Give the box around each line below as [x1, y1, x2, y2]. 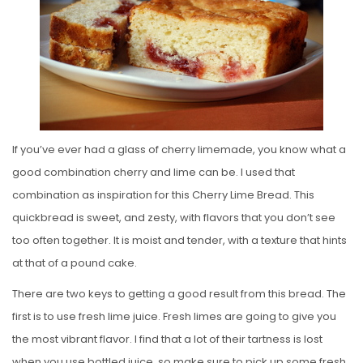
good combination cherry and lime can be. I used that [12, 164, 295, 180]
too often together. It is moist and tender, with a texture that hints [12, 232, 347, 248]
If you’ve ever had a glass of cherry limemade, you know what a [12, 141, 346, 157]
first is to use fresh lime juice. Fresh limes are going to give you [12, 308, 336, 324]
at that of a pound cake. [12, 254, 137, 271]
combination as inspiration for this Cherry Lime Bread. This [12, 186, 314, 203]
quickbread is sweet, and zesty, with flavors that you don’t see [12, 209, 335, 225]
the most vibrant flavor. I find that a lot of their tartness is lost [12, 331, 322, 347]
